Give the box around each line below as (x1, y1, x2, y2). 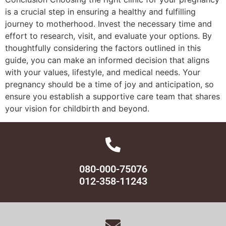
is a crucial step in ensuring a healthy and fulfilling (5, 7, 196, 17)
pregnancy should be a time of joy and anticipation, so (5, 79, 214, 90)
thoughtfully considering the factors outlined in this (5, 43, 201, 53)
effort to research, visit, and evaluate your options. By (5, 31, 212, 41)
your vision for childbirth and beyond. (5, 103, 149, 114)
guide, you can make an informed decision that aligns (5, 55, 209, 66)
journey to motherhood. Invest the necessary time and (5, 19, 212, 29)
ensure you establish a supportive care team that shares (5, 91, 220, 102)
